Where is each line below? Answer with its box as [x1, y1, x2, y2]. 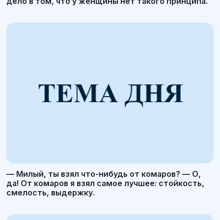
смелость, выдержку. [6, 187, 95, 197]
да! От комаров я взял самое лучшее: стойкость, [6, 178, 204, 188]
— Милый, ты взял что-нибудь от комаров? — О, [6, 168, 201, 179]
